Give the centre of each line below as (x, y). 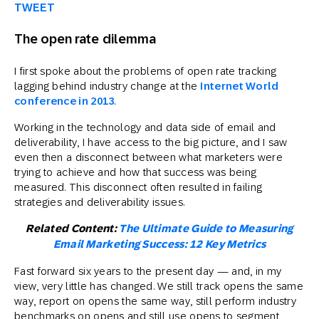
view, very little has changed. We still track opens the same (159, 286)
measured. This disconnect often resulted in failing (138, 187)
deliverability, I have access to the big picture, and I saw (151, 142)
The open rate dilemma (85, 38)
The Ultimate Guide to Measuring (206, 228)
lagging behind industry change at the (108, 85)
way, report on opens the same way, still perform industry (156, 300)
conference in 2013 (64, 100)
